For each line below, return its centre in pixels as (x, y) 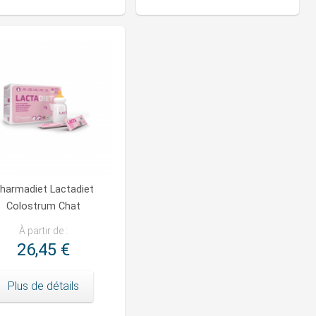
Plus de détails (43, 286)
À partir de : (43, 231)
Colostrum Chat (43, 207)
